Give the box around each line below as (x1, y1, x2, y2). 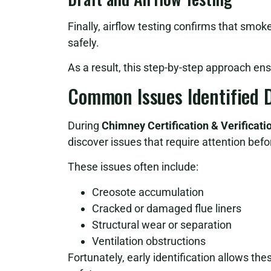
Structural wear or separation (92, 218, 232, 231)
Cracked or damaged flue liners (92, 201, 241, 215)
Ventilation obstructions (92, 234, 206, 247)
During (68, 119, 102, 132)
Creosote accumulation (92, 185, 204, 198)
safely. (68, 36, 99, 50)
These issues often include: (68, 160, 198, 174)
